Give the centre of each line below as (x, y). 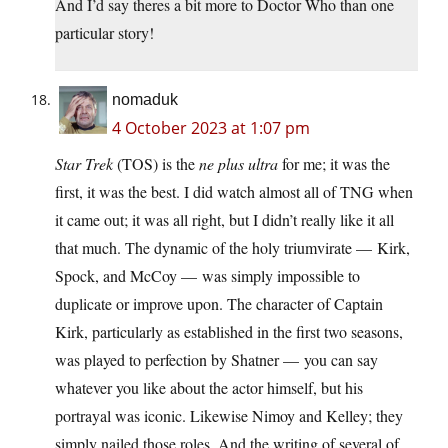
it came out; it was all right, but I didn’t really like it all (224, 219)
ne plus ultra (238, 163)
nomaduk (145, 99)
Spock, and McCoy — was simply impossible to (207, 275)
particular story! (104, 32)
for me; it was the (334, 163)
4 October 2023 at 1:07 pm (211, 127)
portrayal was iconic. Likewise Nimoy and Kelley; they (229, 415)
